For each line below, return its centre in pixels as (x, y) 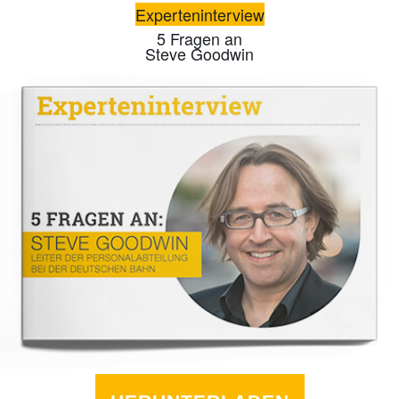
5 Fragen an (199, 39)
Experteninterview (199, 15)
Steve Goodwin (199, 54)
